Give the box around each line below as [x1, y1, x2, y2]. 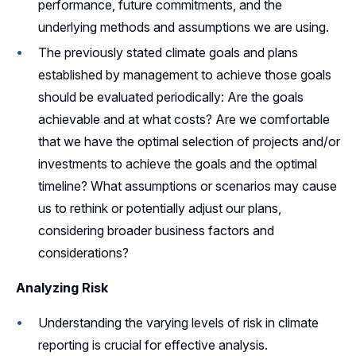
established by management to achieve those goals [38, 66, 331, 83]
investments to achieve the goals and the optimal [38, 155, 317, 172]
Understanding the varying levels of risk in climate [38, 314, 319, 331]
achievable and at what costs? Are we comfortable [38, 110, 330, 127]
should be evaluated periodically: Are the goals [38, 88, 304, 105]
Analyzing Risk [16, 279, 108, 296]
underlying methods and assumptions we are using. [38, 18, 329, 35]
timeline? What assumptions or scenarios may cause [38, 177, 337, 194]
